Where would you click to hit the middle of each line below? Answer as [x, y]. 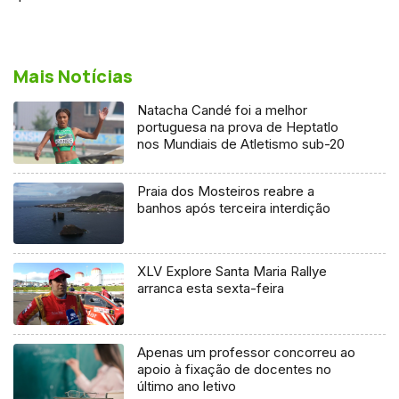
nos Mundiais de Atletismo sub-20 [242, 143]
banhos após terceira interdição [234, 208]
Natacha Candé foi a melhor [223, 110]
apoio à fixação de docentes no [235, 370]
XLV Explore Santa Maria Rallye [232, 272]
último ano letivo [187, 387]
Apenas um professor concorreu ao [247, 353]
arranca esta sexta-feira [211, 289]
